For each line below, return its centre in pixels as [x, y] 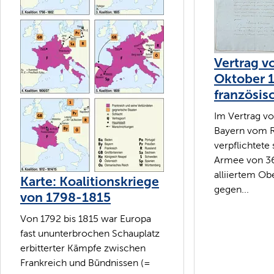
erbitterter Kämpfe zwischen [83, 248]
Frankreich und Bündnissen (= [85, 263]
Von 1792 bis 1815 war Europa [86, 219]
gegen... [231, 190]
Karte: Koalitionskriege [90, 181]
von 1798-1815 [65, 197]
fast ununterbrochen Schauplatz [90, 234]
